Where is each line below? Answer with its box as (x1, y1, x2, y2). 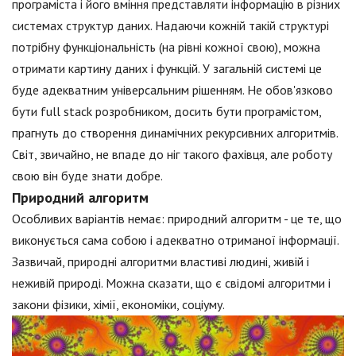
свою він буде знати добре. (12, 168, 163, 184)
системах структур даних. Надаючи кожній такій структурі (12, 17, 329, 34)
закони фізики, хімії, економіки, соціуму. (12, 296, 225, 313)
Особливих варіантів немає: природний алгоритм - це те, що (12, 211, 342, 227)
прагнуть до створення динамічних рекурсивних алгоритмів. (12, 125, 338, 141)
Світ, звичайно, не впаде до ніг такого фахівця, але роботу (12, 146, 332, 163)
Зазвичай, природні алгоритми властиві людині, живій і (12, 253, 309, 270)
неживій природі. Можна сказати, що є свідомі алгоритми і (12, 275, 331, 292)
